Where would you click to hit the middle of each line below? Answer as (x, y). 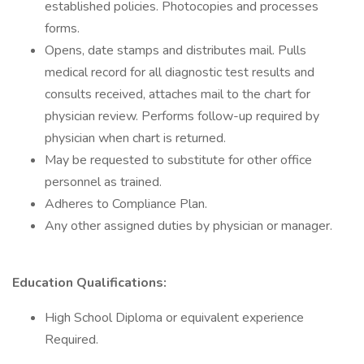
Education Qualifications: (89, 283)
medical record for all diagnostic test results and (180, 72)
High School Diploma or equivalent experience (174, 318)
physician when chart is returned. (135, 138)
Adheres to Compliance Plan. (126, 204)
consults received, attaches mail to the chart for (178, 94)
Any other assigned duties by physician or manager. (188, 226)
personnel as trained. (103, 182)
